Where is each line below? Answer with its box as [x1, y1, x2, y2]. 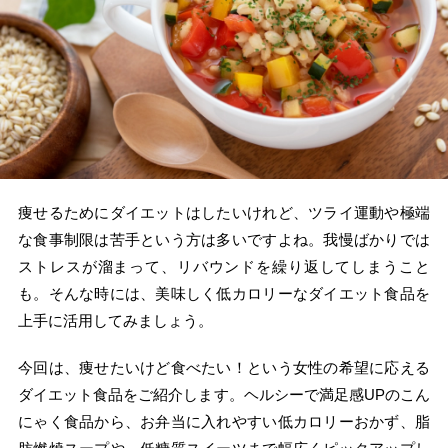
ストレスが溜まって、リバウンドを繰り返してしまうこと [18, 258, 430, 276]
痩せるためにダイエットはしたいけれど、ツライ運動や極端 [18, 204, 430, 222]
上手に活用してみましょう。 [18, 312, 214, 330]
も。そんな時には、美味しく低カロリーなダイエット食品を [18, 285, 430, 303]
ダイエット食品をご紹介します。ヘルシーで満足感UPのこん [18, 386, 430, 404]
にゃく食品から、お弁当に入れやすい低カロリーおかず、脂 [18, 413, 430, 431]
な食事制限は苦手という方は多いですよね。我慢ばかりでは [18, 231, 430, 249]
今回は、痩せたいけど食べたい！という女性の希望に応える [18, 359, 430, 377]
